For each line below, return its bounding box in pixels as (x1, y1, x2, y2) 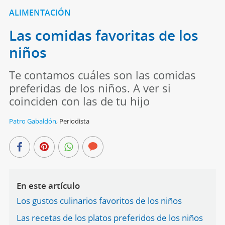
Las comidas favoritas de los (9, 25, 198, 45)
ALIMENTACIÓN (9, 7, 71, 18)
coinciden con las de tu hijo (9, 93, 150, 108)
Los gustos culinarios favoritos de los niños (16, 194, 182, 206)
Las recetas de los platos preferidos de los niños (16, 211, 203, 223)
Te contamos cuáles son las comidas (9, 67, 196, 82)
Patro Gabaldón (9, 116, 56, 126)
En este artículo (16, 179, 80, 191)
